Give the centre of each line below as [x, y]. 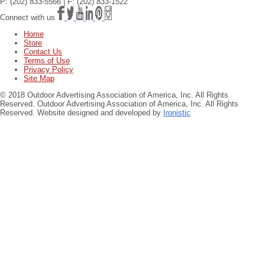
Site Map [39, 78]
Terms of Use [47, 61]
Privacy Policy [49, 70]
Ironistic [177, 113]
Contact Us [43, 52]
